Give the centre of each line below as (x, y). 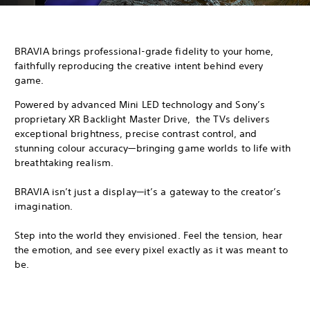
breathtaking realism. (64, 163)
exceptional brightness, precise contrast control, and (136, 134)
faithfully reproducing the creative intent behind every (139, 66)
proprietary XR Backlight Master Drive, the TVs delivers (142, 119)
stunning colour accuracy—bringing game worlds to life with (153, 148)
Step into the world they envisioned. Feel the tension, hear (148, 236)
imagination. (44, 207)
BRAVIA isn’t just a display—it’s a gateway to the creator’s (148, 192)
